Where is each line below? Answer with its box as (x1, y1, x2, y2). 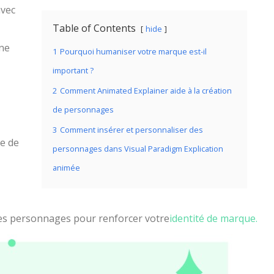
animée (53, 162, 80, 173)
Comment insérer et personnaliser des (60, 124, 203, 135)
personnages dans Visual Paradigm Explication (53, 143, 223, 154)
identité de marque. (169, 212, 257, 225)
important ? (53, 65, 94, 76)
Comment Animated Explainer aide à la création (60, 85, 232, 96)
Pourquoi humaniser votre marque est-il (60, 46, 207, 57)
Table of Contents (53, 21, 136, 35)
